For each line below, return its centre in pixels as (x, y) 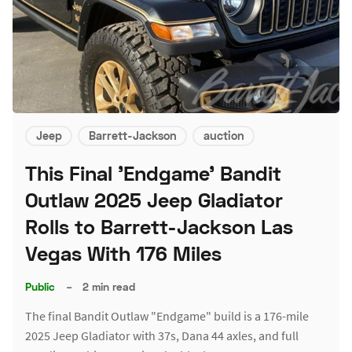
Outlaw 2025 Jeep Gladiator (154, 200)
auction (224, 136)
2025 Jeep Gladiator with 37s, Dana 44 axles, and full (162, 335)
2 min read (109, 287)
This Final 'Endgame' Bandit (153, 173)
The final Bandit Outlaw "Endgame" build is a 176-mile (167, 315)
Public (40, 287)
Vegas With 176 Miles (123, 253)
